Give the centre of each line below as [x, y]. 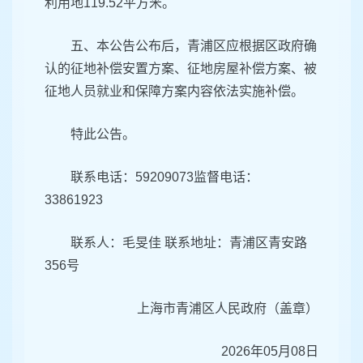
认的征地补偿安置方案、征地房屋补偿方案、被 [181, 69]
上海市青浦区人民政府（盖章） [226, 309]
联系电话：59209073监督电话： [164, 177]
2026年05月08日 [265, 352]
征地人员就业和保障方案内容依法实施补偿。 [174, 92]
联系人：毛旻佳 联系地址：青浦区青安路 [189, 243]
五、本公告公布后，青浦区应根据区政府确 [194, 46]
